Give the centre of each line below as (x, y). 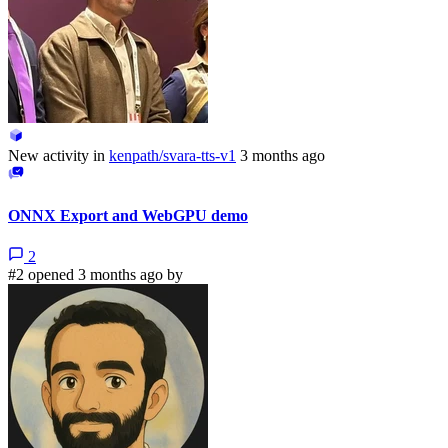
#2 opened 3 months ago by (95, 274)
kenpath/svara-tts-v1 (172, 156)
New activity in (56, 156)
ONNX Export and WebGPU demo (128, 215)
